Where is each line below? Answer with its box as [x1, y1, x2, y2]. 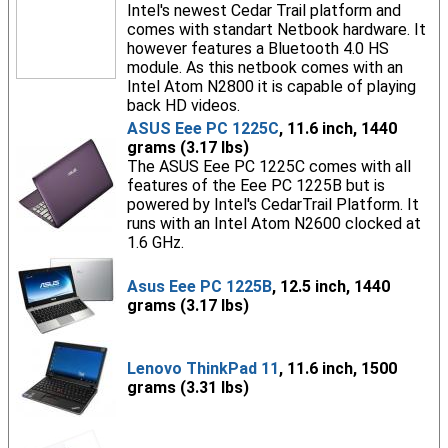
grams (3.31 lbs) [126, 378, 249, 397]
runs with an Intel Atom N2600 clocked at [126, 214, 421, 233]
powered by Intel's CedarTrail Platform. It [126, 195, 419, 214]
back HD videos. [126, 96, 240, 115]
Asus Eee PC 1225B [126, 277, 272, 296]
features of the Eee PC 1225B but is [126, 176, 385, 195]
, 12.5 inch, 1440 [271, 277, 390, 296]
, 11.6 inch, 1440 [278, 119, 397, 138]
